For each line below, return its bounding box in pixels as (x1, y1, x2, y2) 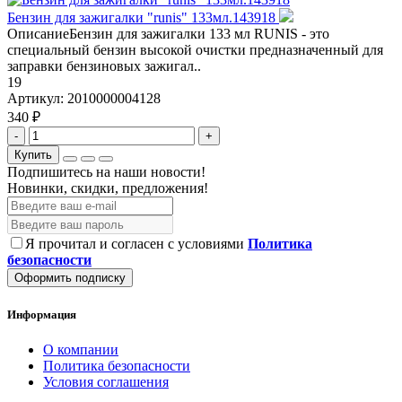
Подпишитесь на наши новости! (7, 164, 205, 180)
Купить (14, 148, 52, 162)
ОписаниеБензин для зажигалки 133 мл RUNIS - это (7, 26, 329, 42)
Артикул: (7, 91, 67, 107)
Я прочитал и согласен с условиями (25, 236, 248, 252)
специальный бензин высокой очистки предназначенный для (7, 42, 383, 58)
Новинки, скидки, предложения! (7, 180, 208, 197)
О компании (43, 341, 118, 357)
